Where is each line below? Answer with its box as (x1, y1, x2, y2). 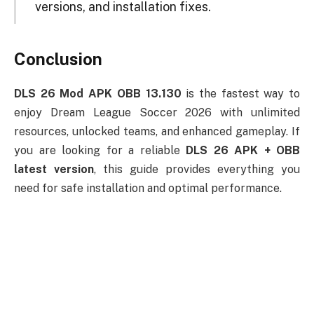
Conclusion (14, 49, 102, 69)
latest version (14, 163, 94, 177)
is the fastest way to (181, 87, 300, 101)
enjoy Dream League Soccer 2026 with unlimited (14, 106, 300, 120)
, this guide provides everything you (94, 163, 300, 177)
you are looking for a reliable (14, 144, 186, 158)
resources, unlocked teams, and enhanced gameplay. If (14, 125, 300, 139)
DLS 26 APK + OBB (186, 144, 300, 158)
